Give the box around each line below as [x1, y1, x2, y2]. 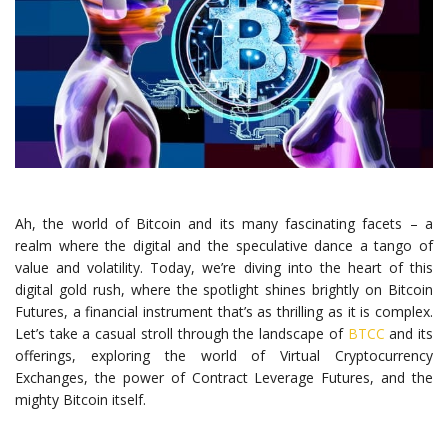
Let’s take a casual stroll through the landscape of [15, 323, 348, 343]
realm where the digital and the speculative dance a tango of [15, 235, 433, 255]
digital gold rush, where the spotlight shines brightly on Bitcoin [15, 279, 433, 299]
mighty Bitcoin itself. [15, 389, 146, 409]
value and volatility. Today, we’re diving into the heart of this [15, 257, 433, 277]
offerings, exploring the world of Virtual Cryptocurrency [15, 345, 433, 365]
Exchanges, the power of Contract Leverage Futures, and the [15, 367, 433, 387]
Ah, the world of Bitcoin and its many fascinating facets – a [15, 213, 433, 233]
